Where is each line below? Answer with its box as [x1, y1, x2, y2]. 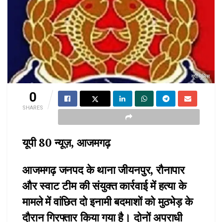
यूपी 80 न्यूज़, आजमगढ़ [22, 135, 111, 150]
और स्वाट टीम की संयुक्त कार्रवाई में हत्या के [22, 178, 186, 193]
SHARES [22, 105, 43, 111]
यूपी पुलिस [191, 73, 210, 80]
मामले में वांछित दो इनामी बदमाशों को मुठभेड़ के [22, 194, 193, 209]
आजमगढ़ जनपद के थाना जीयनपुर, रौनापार [22, 162, 185, 177]
